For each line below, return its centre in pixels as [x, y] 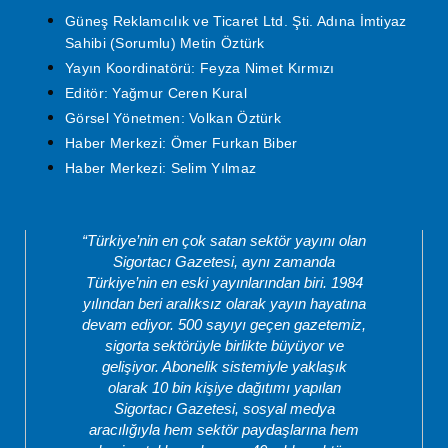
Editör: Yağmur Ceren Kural [156, 92]
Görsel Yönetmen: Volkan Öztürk [173, 117]
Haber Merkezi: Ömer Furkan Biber [181, 142]
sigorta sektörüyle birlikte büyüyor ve [224, 345]
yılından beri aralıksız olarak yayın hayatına [224, 303]
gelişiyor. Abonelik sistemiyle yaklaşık [224, 366]
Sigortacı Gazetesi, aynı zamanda [224, 261]
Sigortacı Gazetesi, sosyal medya [224, 408]
